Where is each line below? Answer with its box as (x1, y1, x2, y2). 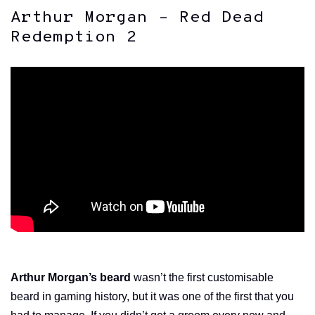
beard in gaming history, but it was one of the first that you (11, 290, 294, 303)
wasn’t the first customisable (131, 271, 274, 284)
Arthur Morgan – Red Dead (11, 8, 264, 28)
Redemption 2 (11, 28, 137, 48)
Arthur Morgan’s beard (11, 271, 131, 284)
